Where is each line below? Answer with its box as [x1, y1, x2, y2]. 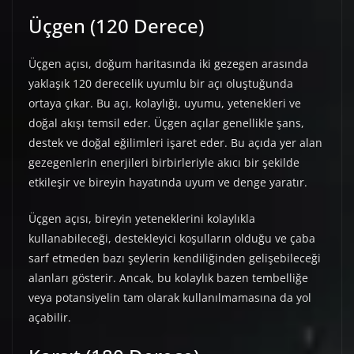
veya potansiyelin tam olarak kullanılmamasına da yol [28, 290, 311, 306]
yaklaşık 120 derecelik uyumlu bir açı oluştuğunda [28, 76, 293, 92]
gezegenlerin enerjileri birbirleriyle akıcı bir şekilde [28, 155, 299, 171]
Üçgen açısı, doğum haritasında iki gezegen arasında [28, 56, 308, 72]
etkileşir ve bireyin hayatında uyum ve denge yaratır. [28, 175, 307, 190]
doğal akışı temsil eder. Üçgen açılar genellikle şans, [28, 115, 304, 131]
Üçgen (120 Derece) [28, 13, 204, 40]
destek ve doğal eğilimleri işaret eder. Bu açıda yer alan [28, 135, 322, 151]
